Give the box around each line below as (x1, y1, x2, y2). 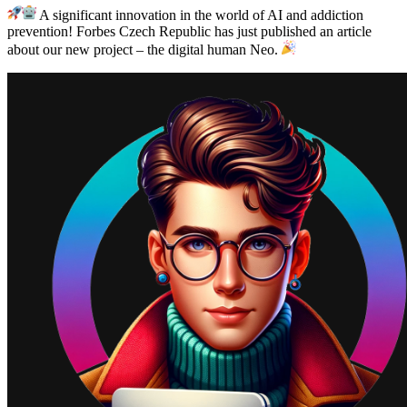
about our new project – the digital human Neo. (7, 41, 282, 57)
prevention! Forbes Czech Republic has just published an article (7, 23, 372, 39)
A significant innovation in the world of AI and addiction (36, 6, 363, 23)
